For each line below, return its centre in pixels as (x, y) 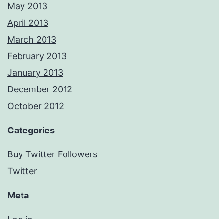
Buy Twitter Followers (52, 154)
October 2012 (36, 106)
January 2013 (35, 73)
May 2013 (27, 6)
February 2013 (37, 56)
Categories (31, 131)
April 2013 (28, 23)
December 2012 (40, 89)
